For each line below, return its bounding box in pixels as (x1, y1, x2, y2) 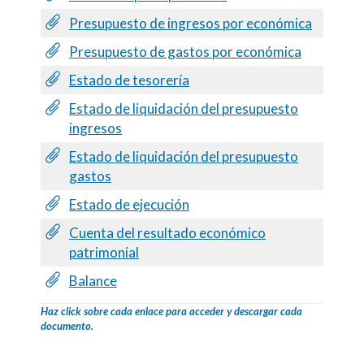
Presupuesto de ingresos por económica (69, 14, 312, 32)
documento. (41, 318, 93, 332)
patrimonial (69, 243, 139, 261)
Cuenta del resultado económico (69, 223, 266, 241)
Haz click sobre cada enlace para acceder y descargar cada (41, 304, 302, 318)
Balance (69, 271, 117, 289)
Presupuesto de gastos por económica (69, 42, 301, 60)
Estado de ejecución (69, 195, 189, 213)
